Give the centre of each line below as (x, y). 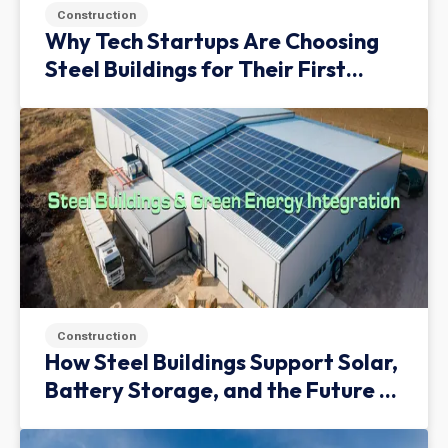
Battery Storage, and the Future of (223, 390)
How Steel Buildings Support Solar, (221, 362)
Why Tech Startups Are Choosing (212, 41)
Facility (84, 97)
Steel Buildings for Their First (195, 69)
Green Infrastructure (153, 418)
